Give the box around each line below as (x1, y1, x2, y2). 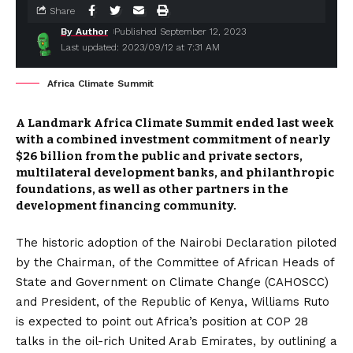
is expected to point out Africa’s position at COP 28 (16, 314, 308, 329)
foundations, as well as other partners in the (16, 182, 288, 196)
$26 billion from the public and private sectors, (16, 149, 303, 163)
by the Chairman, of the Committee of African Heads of (16, 255, 334, 269)
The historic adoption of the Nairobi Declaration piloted (16, 236, 336, 250)
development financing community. (16, 199, 236, 213)
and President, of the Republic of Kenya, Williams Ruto (16, 295, 329, 309)
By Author (61, 26, 108, 37)
